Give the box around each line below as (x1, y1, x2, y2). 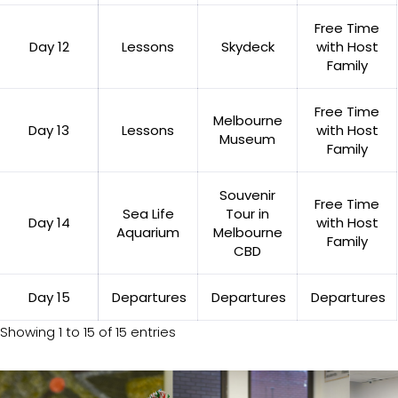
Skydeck (220, 36, 275, 56)
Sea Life (122, 203, 174, 223)
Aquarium (116, 222, 179, 242)
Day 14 (28, 212, 70, 232)
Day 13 (28, 120, 69, 139)
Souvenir (219, 185, 275, 204)
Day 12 (28, 36, 69, 56)
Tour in (226, 203, 269, 223)
